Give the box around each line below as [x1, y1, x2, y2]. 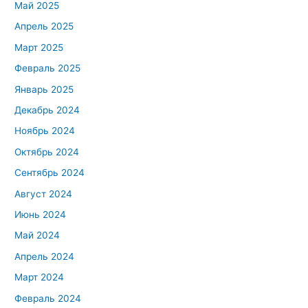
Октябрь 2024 [14, 146, 80, 157]
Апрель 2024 [14, 250, 75, 262]
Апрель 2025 [14, 21, 74, 32]
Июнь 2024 [14, 208, 67, 220]
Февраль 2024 [14, 292, 82, 304]
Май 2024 [14, 230, 60, 241]
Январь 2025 [14, 83, 74, 95]
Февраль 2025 [14, 63, 81, 74]
